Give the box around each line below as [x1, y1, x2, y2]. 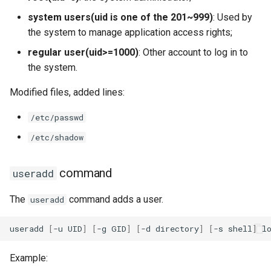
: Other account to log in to [139, 47, 248, 58]
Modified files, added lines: [10, 87, 125, 98]
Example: [10, 252, 48, 264]
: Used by [213, 11, 252, 23]
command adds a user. [67, 194, 163, 205]
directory [155, 223, 199, 234]
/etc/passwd [30, 112, 83, 123]
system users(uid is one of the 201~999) [28, 11, 213, 23]
